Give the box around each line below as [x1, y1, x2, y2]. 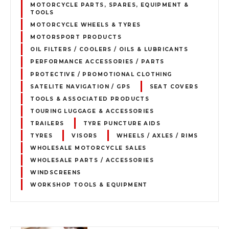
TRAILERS [30, 120, 64, 127]
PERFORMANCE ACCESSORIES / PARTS [30, 58, 165, 65]
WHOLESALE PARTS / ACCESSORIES [30, 156, 154, 164]
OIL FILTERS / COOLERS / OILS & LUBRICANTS [30, 46, 188, 53]
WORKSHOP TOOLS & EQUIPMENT [30, 181, 148, 188]
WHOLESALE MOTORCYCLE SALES [30, 144, 147, 151]
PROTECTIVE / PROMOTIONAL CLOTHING [30, 71, 172, 78]
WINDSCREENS [30, 169, 81, 176]
